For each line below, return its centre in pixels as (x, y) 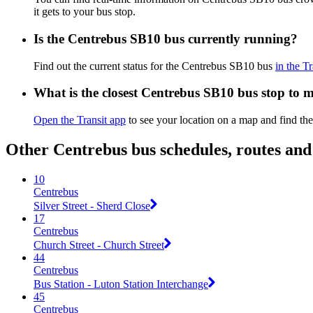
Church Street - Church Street (99, 245)
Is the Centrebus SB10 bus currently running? (166, 38)
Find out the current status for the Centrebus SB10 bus (154, 66)
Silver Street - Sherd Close (92, 205)
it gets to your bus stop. (85, 12)
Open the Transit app (80, 120)
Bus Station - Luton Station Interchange (121, 284)
